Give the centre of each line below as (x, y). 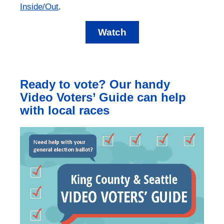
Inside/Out (39, 6)
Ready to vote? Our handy (95, 84)
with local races (65, 110)
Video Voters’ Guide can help (103, 97)
